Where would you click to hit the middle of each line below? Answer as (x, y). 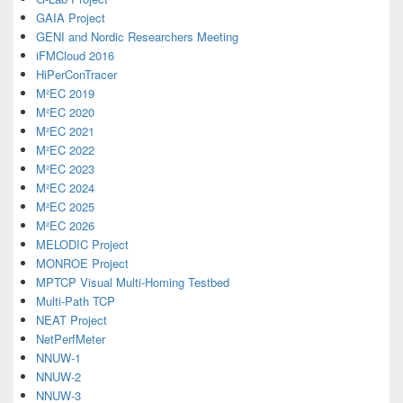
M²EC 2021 (65, 131)
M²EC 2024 (65, 188)
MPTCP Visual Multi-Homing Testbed (133, 282)
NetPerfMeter (71, 339)
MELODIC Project (82, 245)
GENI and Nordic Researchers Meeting (137, 37)
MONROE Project (82, 264)
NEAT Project (72, 320)
